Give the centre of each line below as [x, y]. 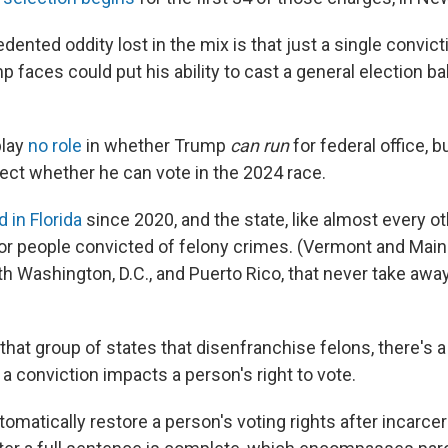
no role [55, 145]
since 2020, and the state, [185, 219]
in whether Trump [156, 145]
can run [259, 145]
